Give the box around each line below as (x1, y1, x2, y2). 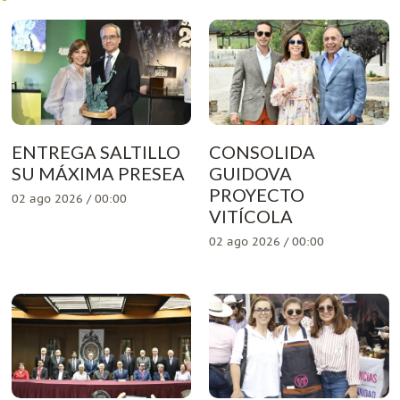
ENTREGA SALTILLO (11, 141, 180, 163)
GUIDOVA (209, 162, 292, 185)
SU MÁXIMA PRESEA (11, 162, 185, 185)
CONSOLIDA (209, 141, 315, 163)
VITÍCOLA (209, 205, 293, 228)
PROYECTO (209, 184, 304, 206)
